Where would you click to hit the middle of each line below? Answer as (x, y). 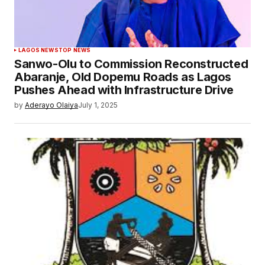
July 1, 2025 (98, 105)
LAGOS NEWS (38, 50)
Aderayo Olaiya (51, 105)
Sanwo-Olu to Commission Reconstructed (131, 64)
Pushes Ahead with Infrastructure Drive (124, 90)
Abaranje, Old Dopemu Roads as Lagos (123, 77)
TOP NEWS (75, 50)
